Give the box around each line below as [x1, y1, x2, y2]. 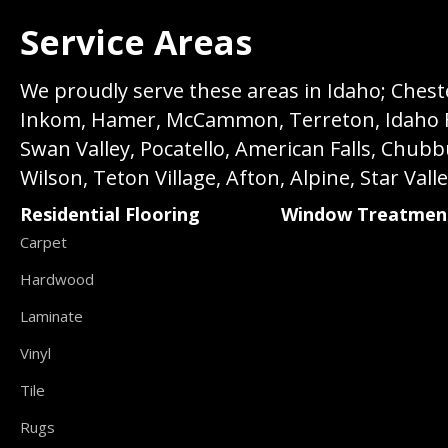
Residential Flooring [20, 202, 200, 226]
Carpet [20, 232, 67, 252]
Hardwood [20, 269, 94, 289]
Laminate [20, 306, 83, 326]
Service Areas [20, 19, 252, 65]
